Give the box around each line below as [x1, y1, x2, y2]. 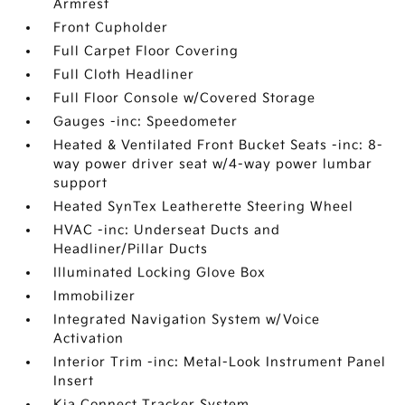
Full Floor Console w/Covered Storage [53, 90, 316, 107]
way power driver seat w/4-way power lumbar [53, 156, 373, 173]
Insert [53, 373, 95, 390]
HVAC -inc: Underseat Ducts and [53, 222, 281, 239]
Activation [53, 331, 125, 347]
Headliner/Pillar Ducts [53, 241, 209, 258]
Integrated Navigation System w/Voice [53, 312, 321, 328]
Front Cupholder [53, 20, 169, 36]
